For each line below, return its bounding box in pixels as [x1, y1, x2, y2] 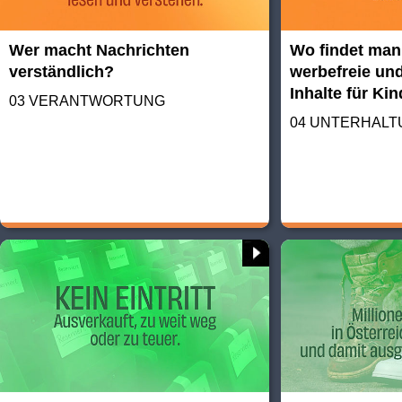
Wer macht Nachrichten [9, 40, 189, 59]
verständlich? [9, 62, 114, 81]
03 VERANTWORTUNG [9, 92, 165, 109]
